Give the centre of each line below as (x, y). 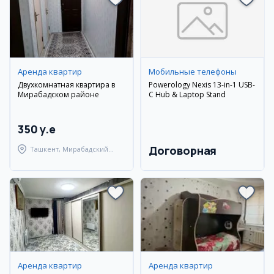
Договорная (183, 150)
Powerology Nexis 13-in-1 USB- (202, 85)
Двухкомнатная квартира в (66, 85)
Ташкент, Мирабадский (69, 149)
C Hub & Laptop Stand (187, 94)
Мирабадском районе (58, 94)
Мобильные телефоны (193, 72)
